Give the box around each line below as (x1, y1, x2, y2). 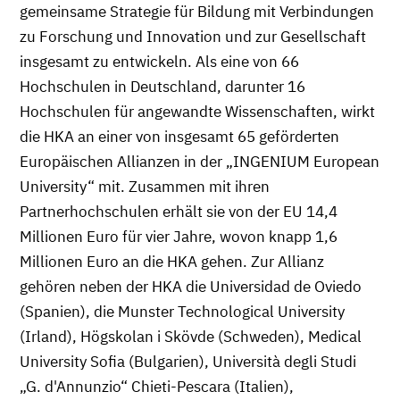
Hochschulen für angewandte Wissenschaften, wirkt (20, 101, 375, 121)
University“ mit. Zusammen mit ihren (20, 176, 270, 196)
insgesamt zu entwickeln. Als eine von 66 (20, 51, 299, 71)
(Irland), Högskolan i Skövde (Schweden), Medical (20, 326, 362, 346)
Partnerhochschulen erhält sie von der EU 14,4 (20, 201, 337, 221)
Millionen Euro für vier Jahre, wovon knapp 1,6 (20, 226, 337, 246)
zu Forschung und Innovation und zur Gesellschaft (20, 26, 366, 46)
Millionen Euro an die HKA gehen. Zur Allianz (20, 251, 324, 271)
